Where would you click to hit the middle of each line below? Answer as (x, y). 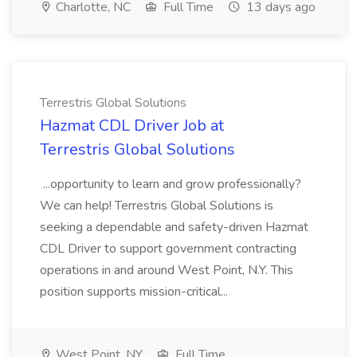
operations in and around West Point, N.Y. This (167, 270)
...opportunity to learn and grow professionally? (171, 184)
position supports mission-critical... (135, 292)
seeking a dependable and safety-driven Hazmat (174, 227)
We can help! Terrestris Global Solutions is (157, 206)
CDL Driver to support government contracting (168, 249)
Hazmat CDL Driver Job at (132, 126)
